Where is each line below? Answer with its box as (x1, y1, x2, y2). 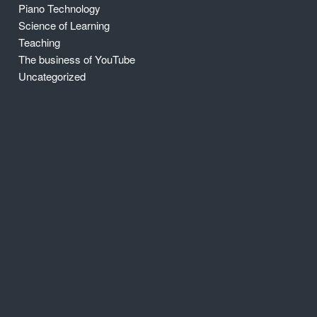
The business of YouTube (18, 52, 136, 67)
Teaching (18, 35, 61, 50)
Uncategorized (18, 69, 86, 84)
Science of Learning (18, 18, 110, 33)
